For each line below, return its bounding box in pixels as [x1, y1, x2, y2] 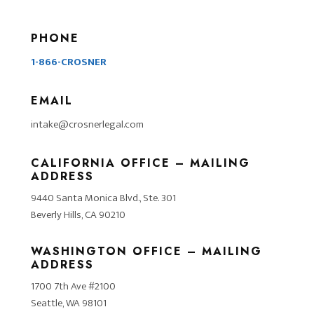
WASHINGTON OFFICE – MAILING [31, 243, 263, 259]
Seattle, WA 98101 [31, 294, 107, 312]
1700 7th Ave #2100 [31, 277, 116, 295]
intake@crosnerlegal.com [31, 115, 144, 133]
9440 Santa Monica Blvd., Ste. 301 [31, 189, 177, 207]
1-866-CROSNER [31, 53, 107, 71]
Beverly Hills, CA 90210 [31, 205, 126, 224]
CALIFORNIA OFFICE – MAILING [31, 154, 251, 171]
